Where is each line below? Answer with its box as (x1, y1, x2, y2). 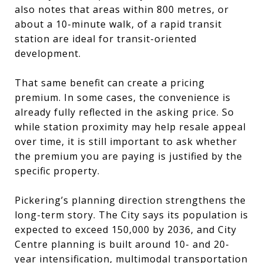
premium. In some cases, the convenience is (15, 90, 231, 104)
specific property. (15, 164, 100, 177)
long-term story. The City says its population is (15, 208, 248, 221)
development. (15, 46, 81, 60)
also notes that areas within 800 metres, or (15, 2, 229, 16)
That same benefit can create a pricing (15, 76, 205, 89)
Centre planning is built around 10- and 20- (15, 237, 230, 251)
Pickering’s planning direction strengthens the (15, 193, 246, 207)
